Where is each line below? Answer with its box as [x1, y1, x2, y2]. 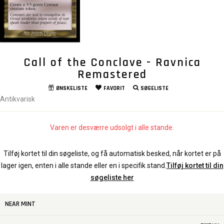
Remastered [77, 67, 147, 82]
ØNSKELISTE [55, 84, 87, 92]
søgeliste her [90, 173, 134, 182]
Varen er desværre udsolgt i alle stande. [50, 123, 174, 132]
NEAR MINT [5, 199, 35, 209]
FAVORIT [103, 84, 125, 92]
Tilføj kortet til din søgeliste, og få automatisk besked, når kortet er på [3, 149, 221, 158]
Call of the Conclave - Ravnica [23, 55, 201, 70]
